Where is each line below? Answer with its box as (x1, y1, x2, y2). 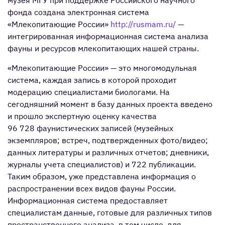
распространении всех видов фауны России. (8, 183, 176, 193)
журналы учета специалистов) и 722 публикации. (8, 159, 196, 169)
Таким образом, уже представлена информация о (8, 171, 196, 181)
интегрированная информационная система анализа (8, 31, 208, 41)
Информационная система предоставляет (8, 195, 168, 205)
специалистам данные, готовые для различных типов (8, 207, 212, 217)
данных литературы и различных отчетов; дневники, (8, 147, 209, 157)
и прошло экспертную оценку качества (8, 111, 157, 121)
